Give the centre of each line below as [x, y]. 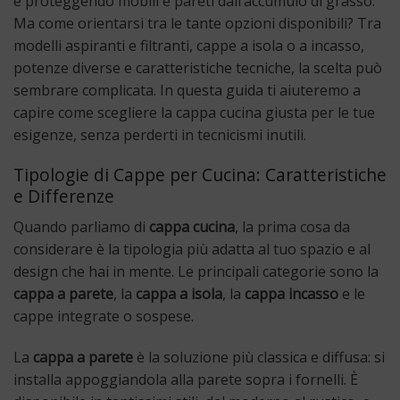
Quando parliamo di [81, 226]
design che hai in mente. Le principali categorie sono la [196, 271]
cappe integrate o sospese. [104, 316]
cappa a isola [179, 293]
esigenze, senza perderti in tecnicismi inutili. [160, 134]
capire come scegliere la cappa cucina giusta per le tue [194, 112]
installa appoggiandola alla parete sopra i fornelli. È [186, 379]
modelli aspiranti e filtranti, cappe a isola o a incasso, [189, 45]
